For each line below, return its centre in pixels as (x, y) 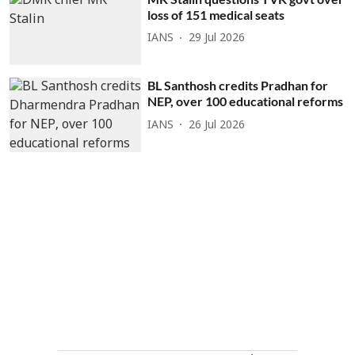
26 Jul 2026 (217, 125)
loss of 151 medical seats (216, 14)
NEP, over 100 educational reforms (246, 101)
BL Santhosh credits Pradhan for (238, 86)
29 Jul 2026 (217, 39)
